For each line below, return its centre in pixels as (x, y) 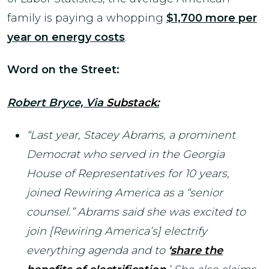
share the (197, 250)
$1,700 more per (212, 18)
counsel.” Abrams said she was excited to (136, 212)
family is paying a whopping (87, 18)
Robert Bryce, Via (57, 102)
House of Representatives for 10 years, (128, 174)
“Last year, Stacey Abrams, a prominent (131, 135)
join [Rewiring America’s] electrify (117, 231)
